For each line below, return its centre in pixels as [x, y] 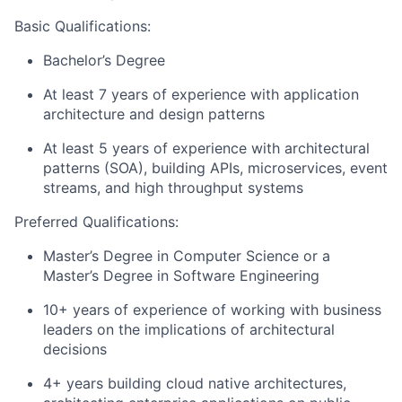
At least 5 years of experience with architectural [206, 148]
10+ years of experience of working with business [212, 310]
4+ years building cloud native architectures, [195, 383]
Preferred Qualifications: [96, 222]
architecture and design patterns [154, 114]
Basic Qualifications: [83, 26]
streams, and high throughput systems [173, 188]
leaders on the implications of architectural [189, 329]
